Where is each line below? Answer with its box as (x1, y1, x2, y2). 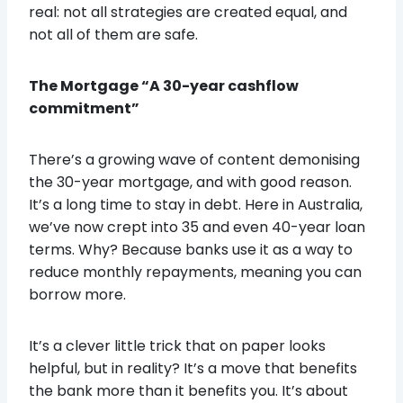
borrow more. (29, 283, 126, 305)
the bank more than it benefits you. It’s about (29, 380, 348, 401)
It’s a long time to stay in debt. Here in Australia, (29, 193, 363, 215)
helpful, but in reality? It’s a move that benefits (29, 357, 357, 379)
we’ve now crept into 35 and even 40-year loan (29, 216, 365, 237)
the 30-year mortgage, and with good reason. (29, 171, 352, 193)
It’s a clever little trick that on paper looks (29, 335, 326, 356)
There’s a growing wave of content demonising (29, 148, 360, 170)
